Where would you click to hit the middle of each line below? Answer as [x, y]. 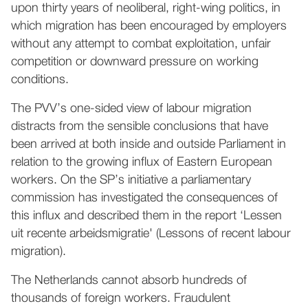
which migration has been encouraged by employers [149, 26]
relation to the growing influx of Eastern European [142, 162]
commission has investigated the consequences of [144, 198]
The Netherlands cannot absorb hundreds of [129, 280]
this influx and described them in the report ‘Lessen [146, 216]
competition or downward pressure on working [135, 62]
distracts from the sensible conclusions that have [140, 126]
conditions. [40, 80]
